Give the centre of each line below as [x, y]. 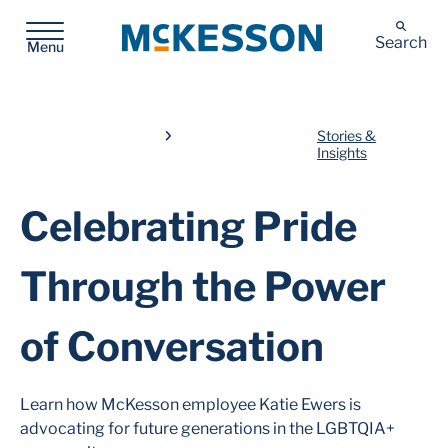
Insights [342, 152]
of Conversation [172, 346]
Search [400, 42]
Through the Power [203, 286]
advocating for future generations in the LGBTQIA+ [207, 428]
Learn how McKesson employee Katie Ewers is [190, 404]
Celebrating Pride [188, 226]
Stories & [347, 135]
